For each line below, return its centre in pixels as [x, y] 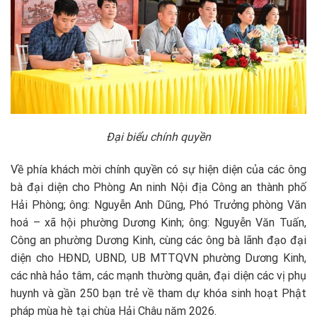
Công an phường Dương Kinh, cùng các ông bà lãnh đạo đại [158, 241]
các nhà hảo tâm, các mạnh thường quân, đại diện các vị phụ [158, 276]
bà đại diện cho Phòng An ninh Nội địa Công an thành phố [158, 188]
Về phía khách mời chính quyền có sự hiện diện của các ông [158, 170]
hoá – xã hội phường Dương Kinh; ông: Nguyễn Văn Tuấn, [158, 223]
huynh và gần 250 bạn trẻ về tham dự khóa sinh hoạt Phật [158, 294]
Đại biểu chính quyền [158, 137]
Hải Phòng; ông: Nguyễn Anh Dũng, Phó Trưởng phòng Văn [158, 205]
